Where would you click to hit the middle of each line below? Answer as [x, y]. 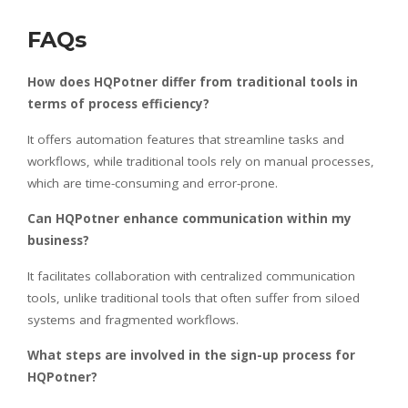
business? [58, 240]
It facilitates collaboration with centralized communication [191, 275]
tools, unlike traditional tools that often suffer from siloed [194, 297]
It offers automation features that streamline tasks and [186, 139]
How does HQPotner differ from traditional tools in [193, 82]
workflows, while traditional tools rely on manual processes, [201, 161]
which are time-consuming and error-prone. [153, 183]
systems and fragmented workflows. [133, 319]
